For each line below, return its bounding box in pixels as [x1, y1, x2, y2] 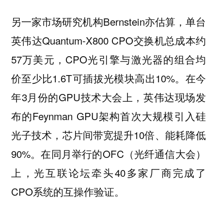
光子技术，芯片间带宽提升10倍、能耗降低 [11, 127, 206, 142]
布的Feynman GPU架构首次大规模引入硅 [11, 108, 206, 124]
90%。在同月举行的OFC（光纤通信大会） [11, 146, 206, 161]
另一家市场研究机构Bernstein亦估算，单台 [11, 14, 206, 29]
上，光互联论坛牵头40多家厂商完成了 [11, 165, 206, 180]
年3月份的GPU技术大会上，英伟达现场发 [11, 90, 206, 105]
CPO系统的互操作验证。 [11, 184, 124, 199]
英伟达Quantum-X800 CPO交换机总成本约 [11, 33, 206, 48]
